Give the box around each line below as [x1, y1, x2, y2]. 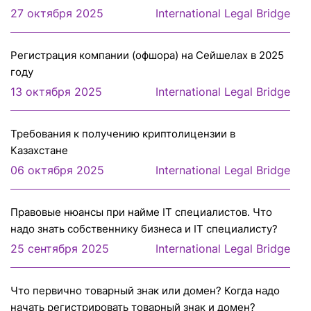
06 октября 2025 [10, 163, 104, 178]
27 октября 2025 [10, 6, 103, 21]
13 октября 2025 [10, 85, 102, 99]
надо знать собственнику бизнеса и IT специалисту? [10, 222, 278, 236]
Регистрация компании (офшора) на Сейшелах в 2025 [10, 49, 284, 62]
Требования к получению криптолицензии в [10, 127, 235, 141]
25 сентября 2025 [10, 242, 109, 256]
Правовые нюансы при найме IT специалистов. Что [10, 205, 272, 219]
